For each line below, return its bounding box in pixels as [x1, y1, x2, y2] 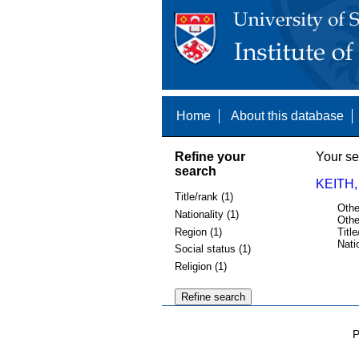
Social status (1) [174, 243, 251, 256]
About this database [230, 109, 344, 123]
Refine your [174, 149, 245, 163]
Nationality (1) [174, 208, 239, 220]
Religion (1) [174, 260, 227, 272]
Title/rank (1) [174, 191, 233, 204]
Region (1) [174, 225, 222, 238]
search [174, 163, 216, 178]
